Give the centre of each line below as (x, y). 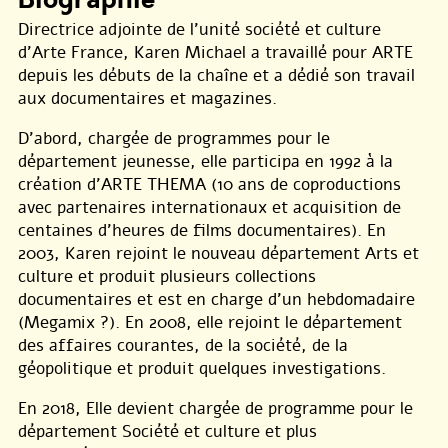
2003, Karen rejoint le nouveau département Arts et (218, 254)
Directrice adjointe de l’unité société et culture (199, 30)
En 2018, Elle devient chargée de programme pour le (215, 409)
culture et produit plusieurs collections (167, 277)
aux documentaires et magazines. (147, 99)
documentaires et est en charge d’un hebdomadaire (216, 300)
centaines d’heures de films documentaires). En (202, 231)
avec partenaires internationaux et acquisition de (209, 208)
